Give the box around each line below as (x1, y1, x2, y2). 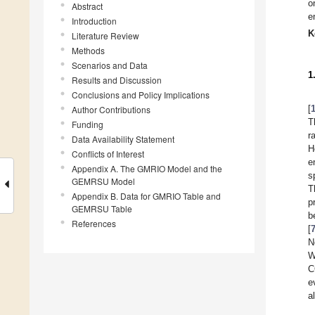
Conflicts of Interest (72, 148, 144, 160)
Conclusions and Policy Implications (72, 89, 210, 101)
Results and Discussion (72, 74, 162, 86)
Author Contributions (72, 103, 150, 116)
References (72, 217, 116, 230)
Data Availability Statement (72, 133, 174, 146)
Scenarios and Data (72, 59, 148, 72)
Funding (72, 118, 103, 131)
